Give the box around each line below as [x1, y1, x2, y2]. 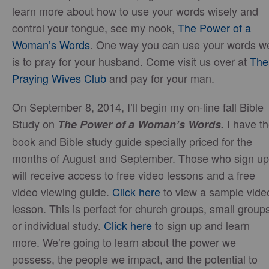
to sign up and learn [152, 217, 250, 233]
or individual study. [12, 217, 104, 233]
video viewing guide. [12, 184, 112, 199]
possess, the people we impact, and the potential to [12, 251, 258, 267]
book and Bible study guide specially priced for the [12, 133, 252, 149]
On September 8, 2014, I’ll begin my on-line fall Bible [12, 99, 264, 115]
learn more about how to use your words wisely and [12, 3, 258, 19]
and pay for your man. [106, 70, 214, 86]
